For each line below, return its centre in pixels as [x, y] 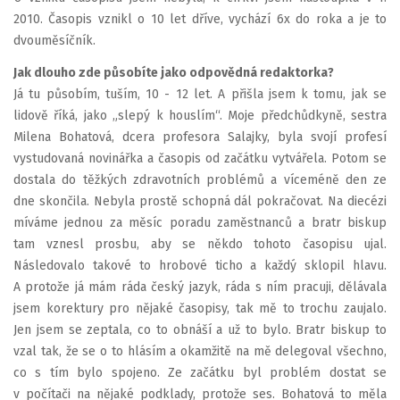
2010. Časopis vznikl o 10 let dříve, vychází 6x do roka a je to [200, 19]
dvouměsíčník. [54, 41]
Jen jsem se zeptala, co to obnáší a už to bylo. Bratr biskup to [200, 329]
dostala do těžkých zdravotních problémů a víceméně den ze [200, 179]
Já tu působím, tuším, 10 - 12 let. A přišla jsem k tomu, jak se [200, 94]
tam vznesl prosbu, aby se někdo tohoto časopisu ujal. [200, 244]
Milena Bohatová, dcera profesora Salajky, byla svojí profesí [200, 137]
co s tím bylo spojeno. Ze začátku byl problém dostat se [200, 372]
